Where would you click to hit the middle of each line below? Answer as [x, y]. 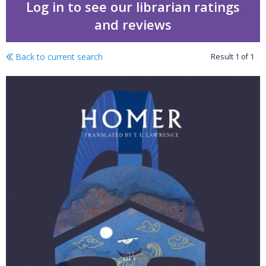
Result [223, 57]
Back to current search [58, 57]
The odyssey [72, 79]
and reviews [133, 25]
